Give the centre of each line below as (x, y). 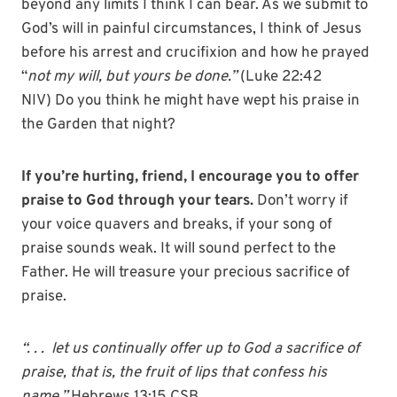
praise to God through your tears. (137, 202)
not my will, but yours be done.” (134, 78)
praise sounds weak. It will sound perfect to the (179, 249)
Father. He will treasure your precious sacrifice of (186, 273)
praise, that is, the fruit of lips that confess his (174, 374)
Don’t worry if (301, 202)
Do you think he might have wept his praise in (207, 101)
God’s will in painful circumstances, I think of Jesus (191, 30)
